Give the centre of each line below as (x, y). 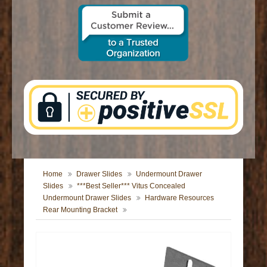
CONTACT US (55, 11)
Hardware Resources (180, 198)
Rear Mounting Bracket (80, 209)
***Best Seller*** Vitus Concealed (131, 186)
